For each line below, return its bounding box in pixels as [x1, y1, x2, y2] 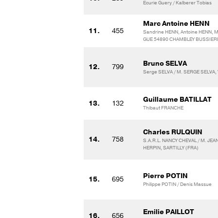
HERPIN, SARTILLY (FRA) [143, 144, 199, 151]
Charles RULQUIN [143, 127, 202, 137]
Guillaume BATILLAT [143, 94, 212, 104]
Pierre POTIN [143, 171, 188, 181]
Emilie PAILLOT [143, 207, 194, 217]
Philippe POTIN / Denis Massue [143, 181, 212, 188]
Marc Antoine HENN [143, 18, 210, 28]
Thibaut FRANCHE [143, 104, 183, 111]
